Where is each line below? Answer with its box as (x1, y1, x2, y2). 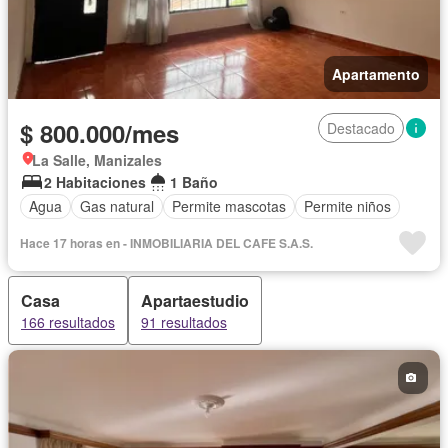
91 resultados (141, 311, 227, 332)
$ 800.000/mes (20, 115, 179, 150)
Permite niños (304, 196, 391, 217)
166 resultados (21, 311, 115, 332)
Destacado (327, 117, 395, 138)
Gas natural (80, 196, 154, 217)
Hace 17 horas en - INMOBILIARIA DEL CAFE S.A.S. (20, 233, 313, 252)
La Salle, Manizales (32, 149, 162, 170)
